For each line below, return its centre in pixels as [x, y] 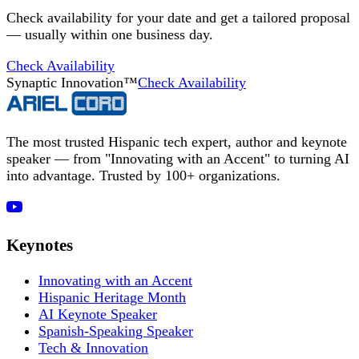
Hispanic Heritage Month [112, 297]
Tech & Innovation [93, 347]
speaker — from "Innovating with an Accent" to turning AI [178, 158]
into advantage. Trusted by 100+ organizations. [143, 175]
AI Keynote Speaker [98, 314]
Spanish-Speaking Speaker [116, 331]
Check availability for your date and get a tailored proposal [178, 17]
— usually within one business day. [110, 34]
